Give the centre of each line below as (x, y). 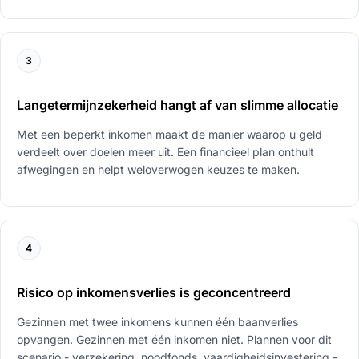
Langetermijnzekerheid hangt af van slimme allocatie (177, 105)
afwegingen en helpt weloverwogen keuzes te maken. (158, 169)
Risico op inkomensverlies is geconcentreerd (154, 292)
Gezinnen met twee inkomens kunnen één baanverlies (157, 321)
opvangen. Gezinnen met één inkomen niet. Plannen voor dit (174, 339)
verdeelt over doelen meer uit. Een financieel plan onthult (165, 151)
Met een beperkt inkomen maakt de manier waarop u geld (169, 134)
